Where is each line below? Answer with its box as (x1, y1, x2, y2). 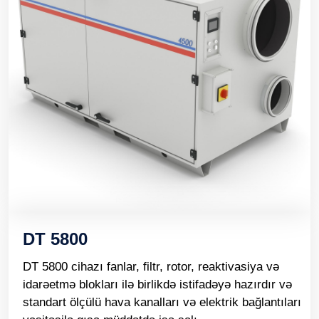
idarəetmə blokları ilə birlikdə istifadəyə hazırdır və (23, 278, 292, 291)
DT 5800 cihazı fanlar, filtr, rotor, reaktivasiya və (23, 260, 279, 273)
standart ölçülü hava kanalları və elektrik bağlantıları (23, 296, 301, 309)
